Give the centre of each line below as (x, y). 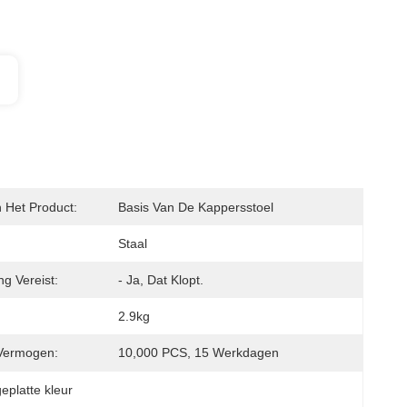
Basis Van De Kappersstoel (196, 207)
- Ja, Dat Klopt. (161, 280)
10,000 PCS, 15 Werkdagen (199, 352)
